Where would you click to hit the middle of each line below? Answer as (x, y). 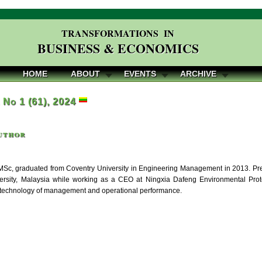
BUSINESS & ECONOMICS (118, 48)
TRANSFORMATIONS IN (118, 33)
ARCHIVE (198, 74)
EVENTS (140, 74)
